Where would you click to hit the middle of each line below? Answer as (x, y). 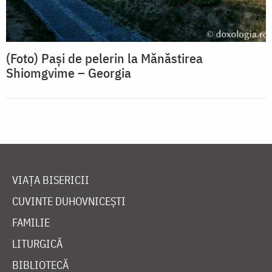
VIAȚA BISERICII (51, 180)
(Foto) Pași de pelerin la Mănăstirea (104, 58)
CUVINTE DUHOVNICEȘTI (69, 202)
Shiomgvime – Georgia (69, 73)
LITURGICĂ (37, 244)
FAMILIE (31, 223)
